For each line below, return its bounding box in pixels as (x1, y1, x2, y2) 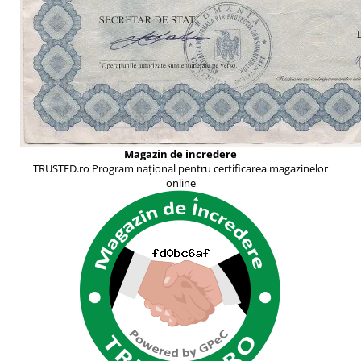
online (165, 175, 196, 190)
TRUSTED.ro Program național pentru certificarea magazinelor (33, 160, 328, 176)
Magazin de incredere (124, 146, 237, 161)
